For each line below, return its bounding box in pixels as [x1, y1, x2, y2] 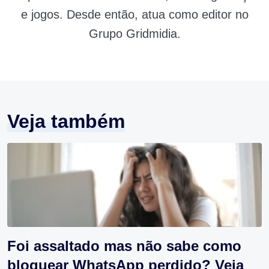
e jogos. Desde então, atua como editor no [20, 8, 249, 22]
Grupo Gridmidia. [88, 27, 181, 41]
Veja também [7, 110, 125, 133]
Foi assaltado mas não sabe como [7, 238, 241, 255]
